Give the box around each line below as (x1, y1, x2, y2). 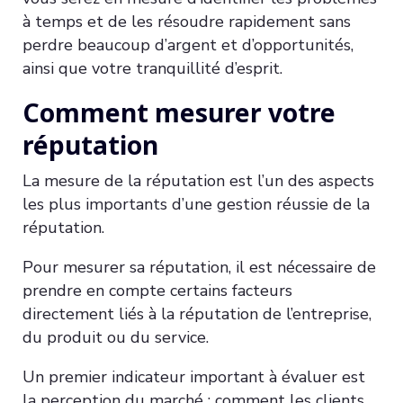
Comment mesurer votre (22, 94, 336, 130)
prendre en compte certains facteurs (22, 279, 292, 301)
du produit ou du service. (22, 326, 209, 348)
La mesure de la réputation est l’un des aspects (22, 169, 374, 192)
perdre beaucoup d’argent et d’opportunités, (22, 33, 354, 56)
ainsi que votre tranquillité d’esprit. (22, 57, 282, 79)
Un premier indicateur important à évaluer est (22, 365, 365, 388)
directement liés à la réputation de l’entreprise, (22, 302, 372, 325)
